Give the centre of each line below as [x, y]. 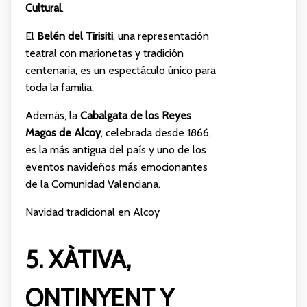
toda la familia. [59, 87]
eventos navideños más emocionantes [116, 167]
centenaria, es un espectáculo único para [120, 70]
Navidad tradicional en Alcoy [92, 212]
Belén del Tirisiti [75, 36]
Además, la [52, 115]
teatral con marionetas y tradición [104, 53]
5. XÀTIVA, [78, 259]
